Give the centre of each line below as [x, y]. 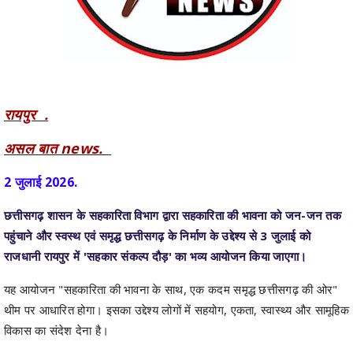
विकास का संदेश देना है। [57, 331]
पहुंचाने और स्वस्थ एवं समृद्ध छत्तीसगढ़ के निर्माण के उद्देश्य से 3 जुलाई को [158, 236]
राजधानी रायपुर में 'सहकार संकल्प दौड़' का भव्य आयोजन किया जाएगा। [156, 256]
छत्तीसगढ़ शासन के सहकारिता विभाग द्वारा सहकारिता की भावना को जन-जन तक [173, 216]
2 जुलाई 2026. [41, 182]
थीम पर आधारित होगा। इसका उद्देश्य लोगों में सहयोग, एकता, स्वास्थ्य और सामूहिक [176, 310]
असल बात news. [58, 149]
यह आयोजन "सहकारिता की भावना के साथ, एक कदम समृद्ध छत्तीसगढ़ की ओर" [171, 290]
